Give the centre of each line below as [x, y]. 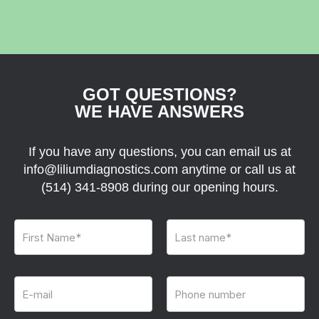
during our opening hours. [203, 187]
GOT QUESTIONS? [159, 94]
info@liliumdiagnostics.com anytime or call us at [159, 169]
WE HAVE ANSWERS [159, 111]
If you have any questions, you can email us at [159, 151]
